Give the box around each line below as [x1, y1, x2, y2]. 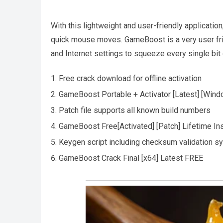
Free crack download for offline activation [59, 73, 202, 83]
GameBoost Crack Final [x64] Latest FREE [59, 153, 203, 163]
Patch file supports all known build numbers [59, 105, 211, 115]
